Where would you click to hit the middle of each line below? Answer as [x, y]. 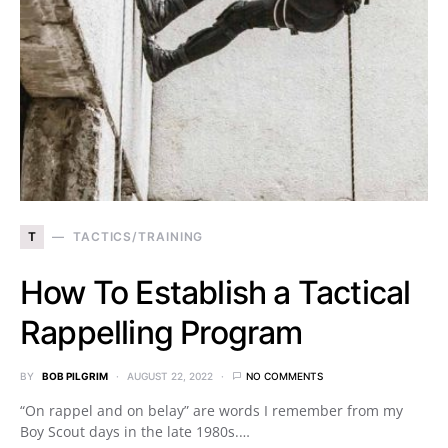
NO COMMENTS [284, 375]
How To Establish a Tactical [215, 292]
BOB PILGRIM [75, 375]
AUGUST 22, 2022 [170, 375]
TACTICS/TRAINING [138, 236]
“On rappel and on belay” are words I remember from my [211, 410]
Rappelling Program [161, 332]
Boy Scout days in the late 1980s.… [135, 431]
